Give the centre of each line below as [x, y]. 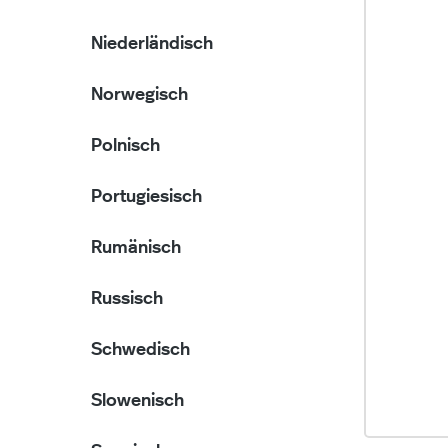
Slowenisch [137, 401]
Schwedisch [140, 350]
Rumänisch [136, 248]
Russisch [127, 299]
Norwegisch [139, 95]
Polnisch [125, 146]
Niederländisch [152, 44]
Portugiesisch [146, 197]
